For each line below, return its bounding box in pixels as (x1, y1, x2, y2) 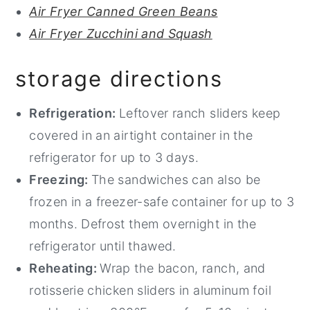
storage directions (15, 66, 224, 92)
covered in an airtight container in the (29, 128, 253, 143)
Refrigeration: (29, 106, 119, 121)
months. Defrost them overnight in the (29, 217, 257, 232)
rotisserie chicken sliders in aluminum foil (29, 283, 271, 298)
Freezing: (29, 172, 91, 188)
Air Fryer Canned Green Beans (29, 4, 218, 19)
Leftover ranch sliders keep (118, 106, 281, 121)
